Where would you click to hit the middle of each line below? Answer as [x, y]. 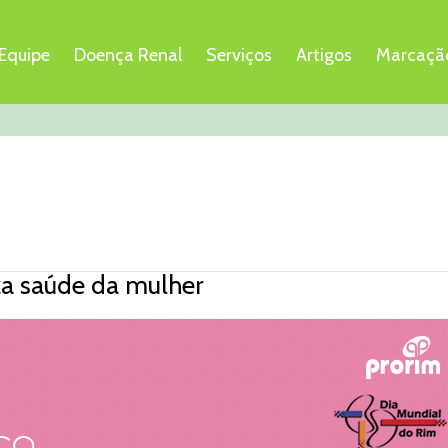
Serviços [239, 55]
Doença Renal [128, 55]
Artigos [324, 55]
